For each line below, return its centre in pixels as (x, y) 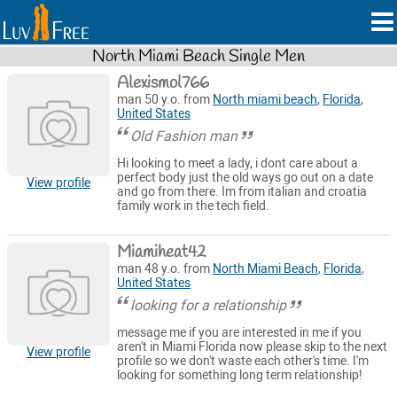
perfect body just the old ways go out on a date (245, 178)
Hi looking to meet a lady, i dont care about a (238, 164)
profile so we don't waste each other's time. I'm (243, 362)
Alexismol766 (163, 83)
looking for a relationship (209, 305)
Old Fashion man (184, 136)
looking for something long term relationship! (240, 376)
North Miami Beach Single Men (198, 56)
